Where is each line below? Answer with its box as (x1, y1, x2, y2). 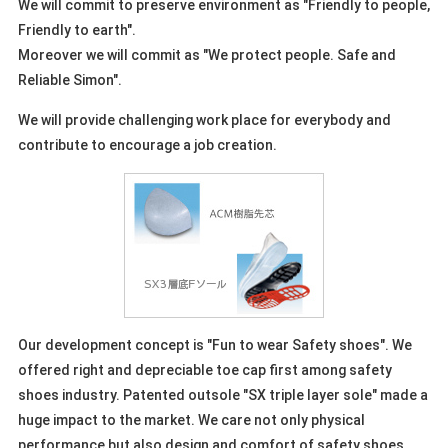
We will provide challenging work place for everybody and (17, 112, 391, 129)
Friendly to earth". (17, 22, 136, 39)
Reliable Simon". (17, 72, 122, 89)
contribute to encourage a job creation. (17, 137, 277, 154)
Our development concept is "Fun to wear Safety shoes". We (17, 337, 412, 354)
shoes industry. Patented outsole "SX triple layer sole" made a (17, 387, 428, 404)
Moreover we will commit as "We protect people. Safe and (17, 47, 396, 64)
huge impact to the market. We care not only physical (17, 412, 365, 429)
